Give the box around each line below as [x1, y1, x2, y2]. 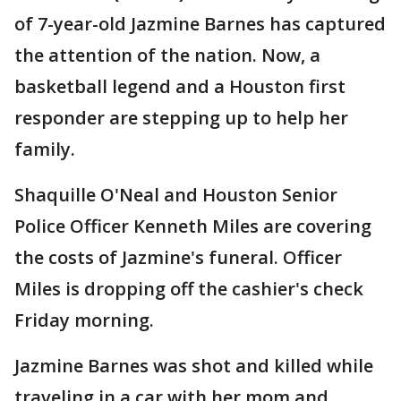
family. [14, 137, 75, 161]
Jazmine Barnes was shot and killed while [14, 354, 373, 378]
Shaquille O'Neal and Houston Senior [14, 183, 337, 207]
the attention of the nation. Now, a [14, 43, 320, 67]
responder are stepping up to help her [14, 106, 348, 130]
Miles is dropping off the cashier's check [14, 277, 363, 301]
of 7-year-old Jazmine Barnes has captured [14, 12, 386, 36]
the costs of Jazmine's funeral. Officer [14, 245, 342, 269]
